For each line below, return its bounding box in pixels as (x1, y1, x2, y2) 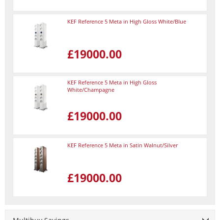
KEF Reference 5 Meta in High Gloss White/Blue (67, 18, 186, 25)
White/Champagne (67, 86, 114, 93)
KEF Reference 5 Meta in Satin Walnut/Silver (67, 141, 178, 149)
